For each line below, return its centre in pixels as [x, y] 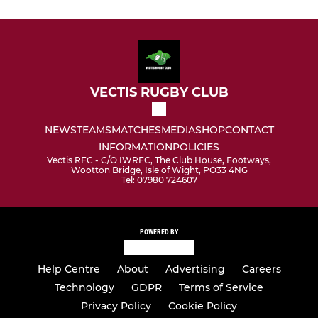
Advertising [195, 269]
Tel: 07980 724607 [159, 180]
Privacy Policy [116, 306]
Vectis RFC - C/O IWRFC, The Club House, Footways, [159, 160]
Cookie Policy [203, 306]
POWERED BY [159, 232]
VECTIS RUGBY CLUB [159, 93]
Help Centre [68, 269]
